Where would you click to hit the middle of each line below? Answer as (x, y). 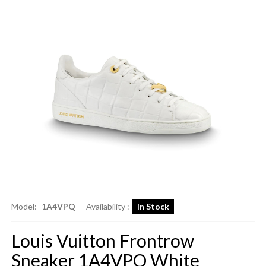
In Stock (153, 207)
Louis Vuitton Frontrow (102, 241)
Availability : (107, 207)
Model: (25, 207)
